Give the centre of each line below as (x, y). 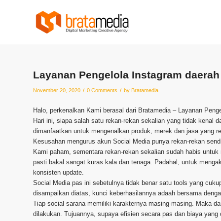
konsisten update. (58, 173)
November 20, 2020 (57, 90)
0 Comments (102, 90)
